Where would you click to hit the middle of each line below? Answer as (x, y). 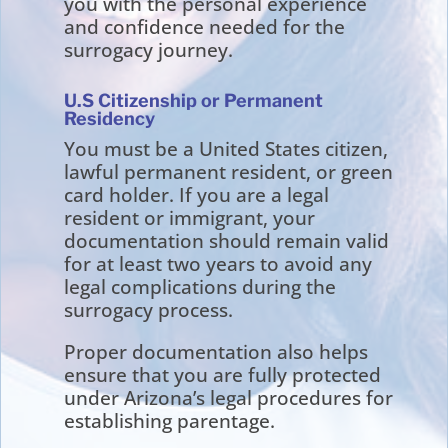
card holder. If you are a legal (197, 194)
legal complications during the (200, 286)
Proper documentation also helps (216, 351)
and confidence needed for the (205, 26)
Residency (110, 118)
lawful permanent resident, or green (229, 171)
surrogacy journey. (149, 49)
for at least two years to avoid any (218, 263)
